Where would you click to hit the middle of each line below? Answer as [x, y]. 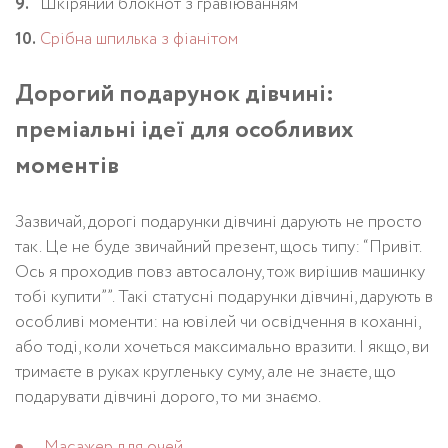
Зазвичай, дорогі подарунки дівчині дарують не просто [218, 222]
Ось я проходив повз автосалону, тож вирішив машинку [220, 272]
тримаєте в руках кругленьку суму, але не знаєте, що [205, 372]
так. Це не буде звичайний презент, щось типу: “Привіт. [218, 247]
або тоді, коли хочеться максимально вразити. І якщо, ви [222, 347]
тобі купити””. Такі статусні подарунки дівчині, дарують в [224, 297]
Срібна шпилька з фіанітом [139, 39]
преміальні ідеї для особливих [184, 130]
